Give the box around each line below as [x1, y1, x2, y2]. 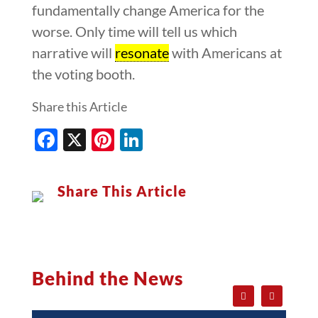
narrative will [31, 43, 115, 61]
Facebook [57, 126, 155, 154]
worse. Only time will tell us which [31, 22, 237, 40]
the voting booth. [31, 65, 135, 82]
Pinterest [114, 126, 207, 154]
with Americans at [168, 43, 282, 61]
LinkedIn [142, 126, 229, 154]
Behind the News [31, 267, 183, 290]
